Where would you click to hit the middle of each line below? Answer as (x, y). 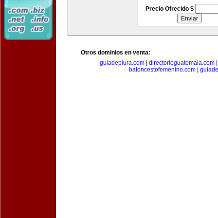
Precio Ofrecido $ (170, 9)
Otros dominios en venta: (116, 53)
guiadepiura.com (122, 63)
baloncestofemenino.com (162, 70)
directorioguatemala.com (182, 63)
